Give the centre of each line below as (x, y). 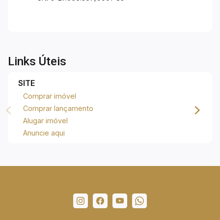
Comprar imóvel (49, 96)
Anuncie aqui (44, 133)
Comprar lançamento (58, 108)
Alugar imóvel (45, 121)
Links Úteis (37, 61)
